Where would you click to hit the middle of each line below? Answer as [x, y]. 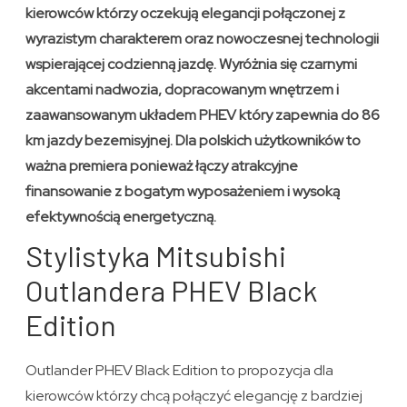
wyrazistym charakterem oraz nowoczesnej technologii [203, 39]
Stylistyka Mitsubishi [156, 256]
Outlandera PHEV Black [172, 290]
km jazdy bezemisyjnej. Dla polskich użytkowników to [194, 141]
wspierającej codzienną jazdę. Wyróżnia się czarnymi [192, 65]
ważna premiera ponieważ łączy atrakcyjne [162, 166]
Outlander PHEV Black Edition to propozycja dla [180, 371]
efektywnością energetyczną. [121, 217]
